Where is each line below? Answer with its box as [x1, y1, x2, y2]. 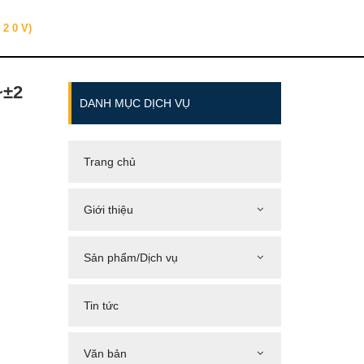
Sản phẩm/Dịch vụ [83, 251, 178, 264]
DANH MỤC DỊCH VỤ [79, 97, 190, 110]
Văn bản [83, 347, 127, 360]
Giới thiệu [83, 203, 133, 216]
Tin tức [83, 299, 119, 312]
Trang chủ [83, 155, 136, 168]
